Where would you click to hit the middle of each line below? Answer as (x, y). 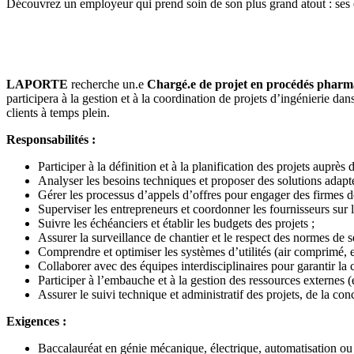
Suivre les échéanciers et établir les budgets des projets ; (176, 223)
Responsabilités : (51, 139)
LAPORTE (37, 84)
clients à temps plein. (58, 112)
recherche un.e (107, 84)
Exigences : (36, 321)
